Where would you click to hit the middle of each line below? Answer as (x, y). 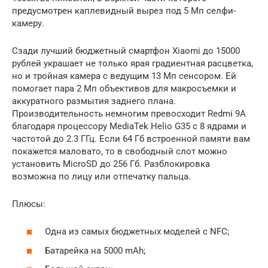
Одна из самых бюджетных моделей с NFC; (137, 232)
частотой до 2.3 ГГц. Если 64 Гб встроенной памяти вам (131, 138)
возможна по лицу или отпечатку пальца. (101, 176)
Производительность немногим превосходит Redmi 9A (129, 113)
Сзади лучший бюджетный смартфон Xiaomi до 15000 (126, 51)
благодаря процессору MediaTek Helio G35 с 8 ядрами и (129, 126)
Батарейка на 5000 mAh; (95, 250)
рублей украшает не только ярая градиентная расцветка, (133, 63)
